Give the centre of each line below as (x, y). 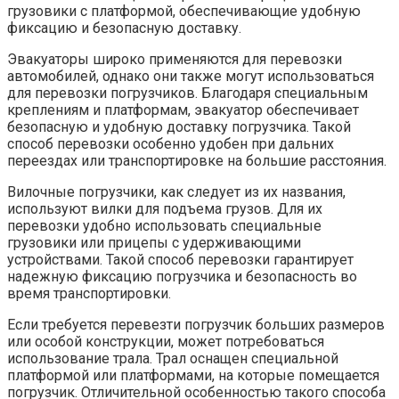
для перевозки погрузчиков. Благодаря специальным (187, 93)
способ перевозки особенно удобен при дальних (171, 143)
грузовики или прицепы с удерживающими (154, 242)
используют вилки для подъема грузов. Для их (165, 208)
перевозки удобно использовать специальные (164, 225)
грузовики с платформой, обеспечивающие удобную (184, 11)
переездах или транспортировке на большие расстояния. (197, 160)
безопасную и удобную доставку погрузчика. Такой (179, 126)
